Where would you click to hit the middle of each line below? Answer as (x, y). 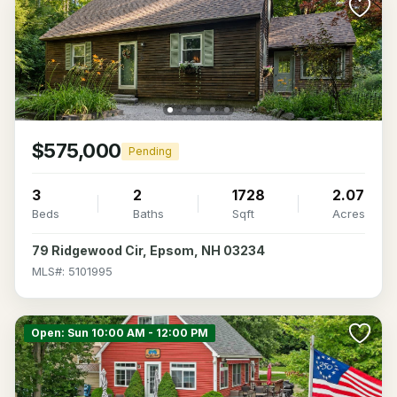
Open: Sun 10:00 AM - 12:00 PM (120, 333)
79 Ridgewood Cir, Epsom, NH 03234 (148, 250)
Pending (150, 151)
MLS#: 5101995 (72, 271)
